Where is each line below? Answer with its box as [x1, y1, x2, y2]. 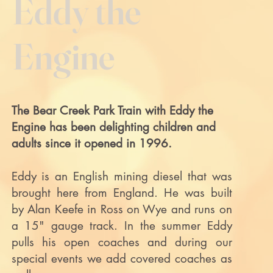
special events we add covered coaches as [11, 251, 232, 266]
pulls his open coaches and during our [11, 235, 232, 250]
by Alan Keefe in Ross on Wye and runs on [11, 202, 232, 217]
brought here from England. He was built [11, 185, 232, 200]
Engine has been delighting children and [11, 119, 216, 135]
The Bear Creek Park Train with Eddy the [11, 103, 213, 118]
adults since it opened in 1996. [11, 136, 172, 151]
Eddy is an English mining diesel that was [11, 169, 232, 184]
